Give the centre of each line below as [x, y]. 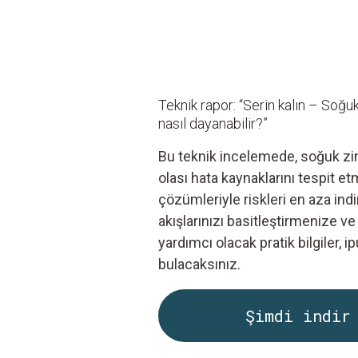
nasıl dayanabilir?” [213, 123]
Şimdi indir [298, 315]
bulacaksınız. [200, 264]
